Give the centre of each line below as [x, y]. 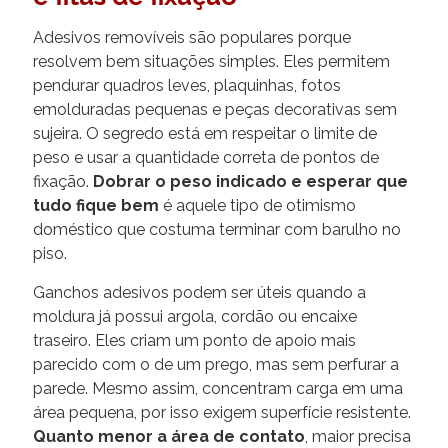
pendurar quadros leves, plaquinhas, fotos [187, 85]
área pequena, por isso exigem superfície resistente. [222, 412]
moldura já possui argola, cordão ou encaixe [195, 316]
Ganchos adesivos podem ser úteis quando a [199, 292]
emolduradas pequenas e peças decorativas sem [215, 109]
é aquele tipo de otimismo [257, 205]
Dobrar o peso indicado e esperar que [250, 181]
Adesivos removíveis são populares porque [192, 37]
